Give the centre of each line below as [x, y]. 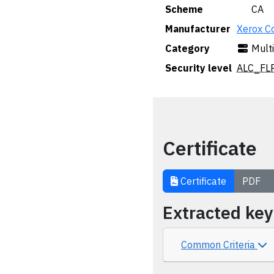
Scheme [184, 9]
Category [187, 48]
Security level [198, 68]
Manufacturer [198, 29]
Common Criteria [219, 245]
